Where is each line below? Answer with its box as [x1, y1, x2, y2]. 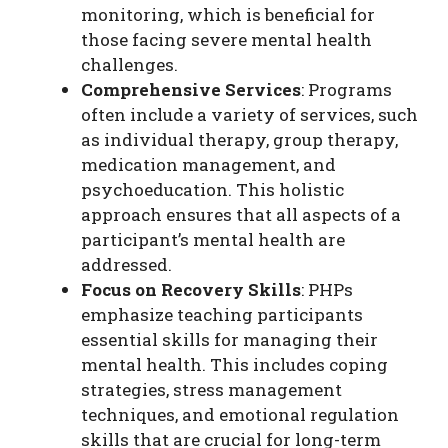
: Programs [301, 77, 392, 101]
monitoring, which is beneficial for [81, 2, 375, 26]
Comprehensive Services [81, 77, 301, 101]
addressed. [81, 252, 172, 276]
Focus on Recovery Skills [81, 277, 301, 301]
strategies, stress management [81, 377, 342, 401]
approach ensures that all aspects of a [81, 202, 401, 226]
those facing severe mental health [81, 27, 372, 51]
